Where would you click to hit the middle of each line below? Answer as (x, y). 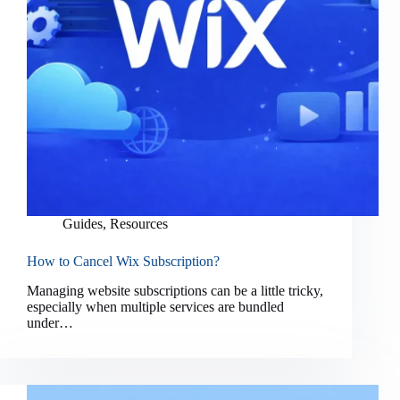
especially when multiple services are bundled (155, 307)
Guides (83, 224)
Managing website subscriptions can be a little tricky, (175, 291)
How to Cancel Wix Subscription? (123, 262)
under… (50, 323)
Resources (139, 224)
